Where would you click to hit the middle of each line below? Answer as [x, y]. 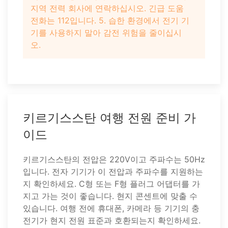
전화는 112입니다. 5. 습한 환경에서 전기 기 [110, 20]
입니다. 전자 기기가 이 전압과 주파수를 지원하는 [113, 172]
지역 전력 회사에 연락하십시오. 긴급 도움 [107, 8]
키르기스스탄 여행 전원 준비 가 [109, 118]
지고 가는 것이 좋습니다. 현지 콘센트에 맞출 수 [110, 196]
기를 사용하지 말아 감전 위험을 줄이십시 [106, 33]
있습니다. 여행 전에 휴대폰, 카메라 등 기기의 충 [111, 208]
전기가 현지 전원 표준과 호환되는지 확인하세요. [112, 220]
